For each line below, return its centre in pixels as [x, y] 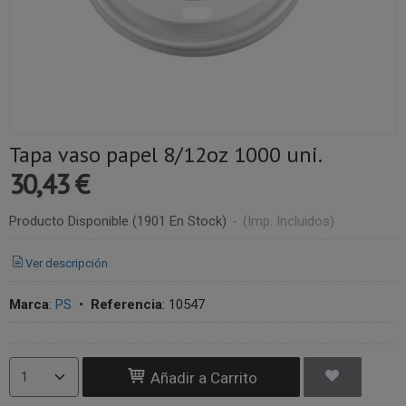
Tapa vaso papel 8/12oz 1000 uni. [166, 155]
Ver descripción [67, 263]
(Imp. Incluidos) [289, 221]
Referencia [126, 304]
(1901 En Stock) [181, 221]
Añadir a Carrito [202, 377]
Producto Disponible [69, 221]
